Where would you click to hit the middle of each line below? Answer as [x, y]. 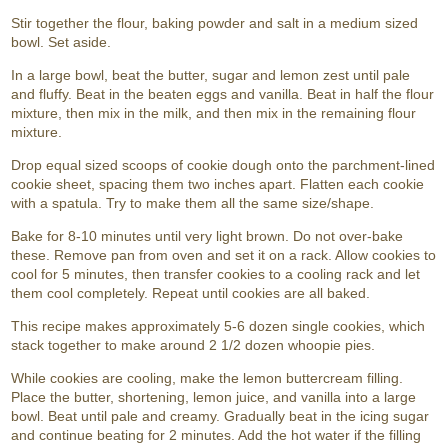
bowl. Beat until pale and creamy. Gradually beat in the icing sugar [220, 416]
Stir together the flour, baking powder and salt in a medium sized [215, 23]
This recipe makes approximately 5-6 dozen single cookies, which [218, 326]
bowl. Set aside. [61, 42]
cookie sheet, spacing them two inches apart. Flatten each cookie [218, 184]
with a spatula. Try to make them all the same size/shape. [193, 203]
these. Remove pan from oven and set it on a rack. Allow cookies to [224, 255]
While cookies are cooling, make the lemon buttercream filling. [207, 378]
